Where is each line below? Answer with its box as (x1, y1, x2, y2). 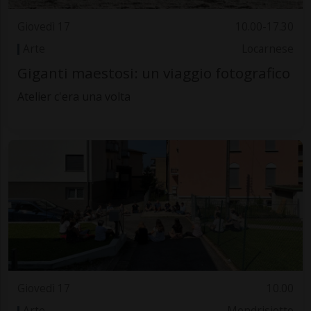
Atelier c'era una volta (17, 89, 131, 105)
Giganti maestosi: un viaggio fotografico (17, 63, 290, 83)
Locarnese (242, 42, 294, 57)
